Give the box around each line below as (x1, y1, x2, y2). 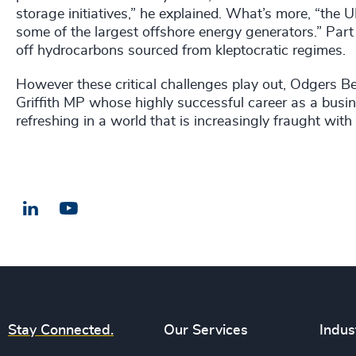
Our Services (164, 323, 249, 339)
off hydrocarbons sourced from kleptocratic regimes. (16, 43, 346, 58)
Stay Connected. (8, 323, 114, 339)
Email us (80, 203, 129, 216)
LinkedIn (41, 201, 90, 215)
